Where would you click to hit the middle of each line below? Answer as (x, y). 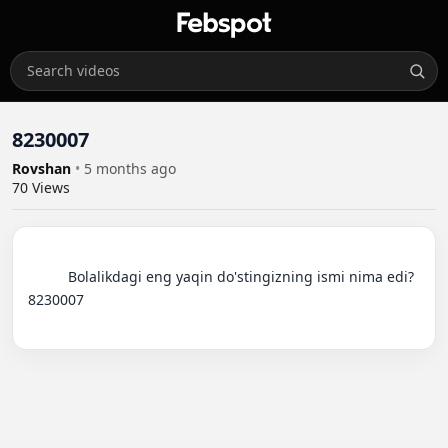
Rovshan (43, 168)
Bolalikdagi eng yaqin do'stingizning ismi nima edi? (48, 276)
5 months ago (130, 168)
